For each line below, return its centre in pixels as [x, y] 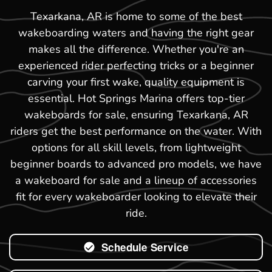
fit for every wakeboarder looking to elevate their [136, 196]
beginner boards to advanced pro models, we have [136, 164]
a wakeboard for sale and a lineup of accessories [136, 180]
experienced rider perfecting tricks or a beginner [136, 65]
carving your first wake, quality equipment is [136, 82]
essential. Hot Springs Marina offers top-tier [136, 98]
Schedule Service [145, 247]
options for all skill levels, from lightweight [136, 147]
